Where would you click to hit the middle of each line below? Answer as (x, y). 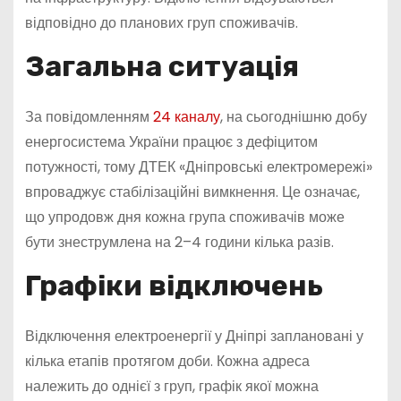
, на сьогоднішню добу (293, 117)
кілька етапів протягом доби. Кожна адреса (167, 361)
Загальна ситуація (162, 67)
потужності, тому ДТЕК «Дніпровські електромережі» (198, 167)
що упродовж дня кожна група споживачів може (184, 218)
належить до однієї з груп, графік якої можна (171, 386)
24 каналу (186, 117)
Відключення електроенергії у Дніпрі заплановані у (194, 336)
